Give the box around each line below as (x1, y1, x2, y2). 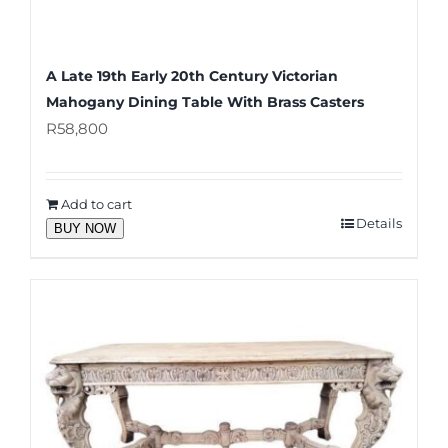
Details (356, 215, 402, 232)
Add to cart (61, 196, 132, 213)
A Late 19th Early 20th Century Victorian (46, 67, 338, 86)
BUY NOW (54, 221, 116, 237)
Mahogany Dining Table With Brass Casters (46, 93, 364, 112)
